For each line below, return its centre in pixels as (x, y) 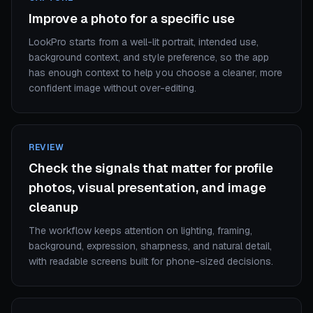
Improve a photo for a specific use (132, 19)
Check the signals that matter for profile (151, 168)
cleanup (53, 207)
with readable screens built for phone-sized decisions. (151, 261)
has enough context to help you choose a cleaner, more (155, 73)
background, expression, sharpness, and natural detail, (150, 246)
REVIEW (46, 147)
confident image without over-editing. (112, 88)
